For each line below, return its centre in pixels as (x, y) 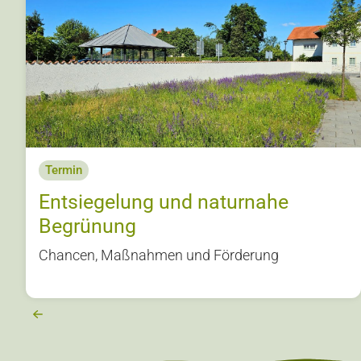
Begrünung (87, 226)
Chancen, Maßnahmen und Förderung (159, 255)
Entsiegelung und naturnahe (164, 201)
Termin (64, 170)
